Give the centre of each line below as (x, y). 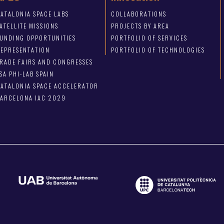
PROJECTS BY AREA (140, 26)
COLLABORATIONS (139, 14)
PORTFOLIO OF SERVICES (149, 38)
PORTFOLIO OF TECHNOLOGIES (158, 50)
